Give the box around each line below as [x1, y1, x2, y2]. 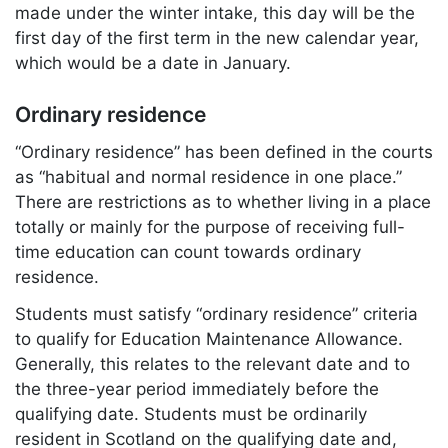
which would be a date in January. [15, 53, 291, 74]
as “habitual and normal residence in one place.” [15, 166, 402, 187]
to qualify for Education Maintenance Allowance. [15, 329, 403, 350]
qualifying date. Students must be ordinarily [15, 404, 367, 425]
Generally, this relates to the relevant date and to [15, 354, 410, 375]
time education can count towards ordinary [15, 241, 361, 262]
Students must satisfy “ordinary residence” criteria [15, 304, 418, 325]
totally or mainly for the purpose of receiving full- [15, 216, 405, 237]
